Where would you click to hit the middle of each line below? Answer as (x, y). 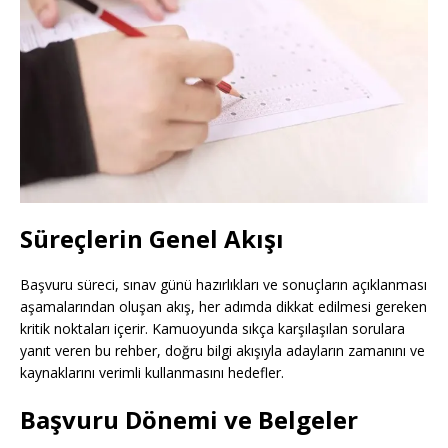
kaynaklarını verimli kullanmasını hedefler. (152, 373)
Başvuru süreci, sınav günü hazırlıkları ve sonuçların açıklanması (223, 285)
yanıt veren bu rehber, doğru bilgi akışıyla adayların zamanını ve (222, 351)
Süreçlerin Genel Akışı (152, 239)
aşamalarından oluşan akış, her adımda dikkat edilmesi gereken (223, 307)
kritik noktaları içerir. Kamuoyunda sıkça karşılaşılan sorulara (212, 329)
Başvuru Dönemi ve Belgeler (189, 420)
